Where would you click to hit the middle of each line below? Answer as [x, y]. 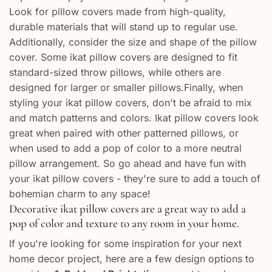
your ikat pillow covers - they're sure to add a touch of [135, 178]
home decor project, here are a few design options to [132, 259]
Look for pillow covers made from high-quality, [117, 11]
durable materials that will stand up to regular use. [124, 26]
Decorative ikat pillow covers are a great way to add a [127, 209]
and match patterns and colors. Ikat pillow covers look [134, 117]
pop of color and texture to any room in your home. [124, 223]
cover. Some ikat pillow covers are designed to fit [123, 57]
